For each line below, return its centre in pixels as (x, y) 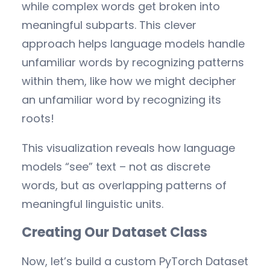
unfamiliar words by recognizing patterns (133, 62)
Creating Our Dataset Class (115, 232)
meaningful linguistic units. (93, 204)
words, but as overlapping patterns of (124, 185)
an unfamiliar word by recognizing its (121, 99)
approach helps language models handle (133, 43)
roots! (38, 118)
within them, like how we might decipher (129, 81)
